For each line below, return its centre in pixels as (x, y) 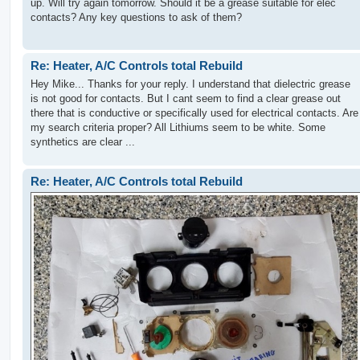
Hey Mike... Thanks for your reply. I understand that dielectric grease (190, 84)
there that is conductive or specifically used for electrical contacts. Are (194, 112)
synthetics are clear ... (83, 141)
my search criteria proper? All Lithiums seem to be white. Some (178, 127)
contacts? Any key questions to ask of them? (136, 17)
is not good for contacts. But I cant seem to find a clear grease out (186, 98)
